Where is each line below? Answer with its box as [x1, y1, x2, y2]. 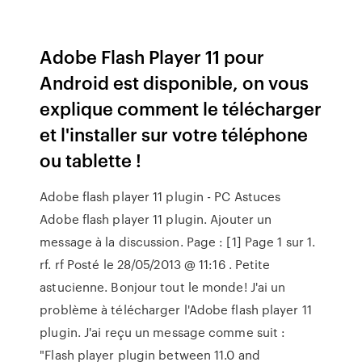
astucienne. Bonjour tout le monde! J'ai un [40, 278, 286, 296]
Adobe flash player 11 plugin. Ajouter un [40, 210, 272, 228]
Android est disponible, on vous [40, 69, 309, 95]
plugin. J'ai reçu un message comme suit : [40, 323, 286, 341]
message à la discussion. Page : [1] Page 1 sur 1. [40, 233, 316, 250]
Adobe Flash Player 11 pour [40, 44, 265, 69]
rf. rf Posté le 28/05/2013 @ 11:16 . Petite [40, 255, 271, 273]
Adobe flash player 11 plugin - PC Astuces [40, 187, 281, 205]
